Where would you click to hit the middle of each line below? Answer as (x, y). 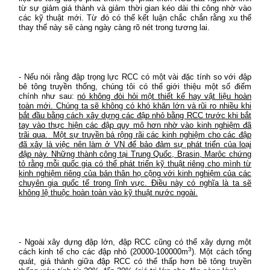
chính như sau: (48, 96)
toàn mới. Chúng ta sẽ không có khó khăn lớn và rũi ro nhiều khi (135, 106)
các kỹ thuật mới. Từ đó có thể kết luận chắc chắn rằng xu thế (135, 18)
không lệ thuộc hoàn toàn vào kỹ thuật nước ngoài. (108, 193)
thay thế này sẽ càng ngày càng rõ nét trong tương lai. (114, 27)
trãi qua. (33, 135)
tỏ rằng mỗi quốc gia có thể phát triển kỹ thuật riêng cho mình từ (135, 164)
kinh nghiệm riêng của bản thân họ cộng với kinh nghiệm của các (135, 173)
